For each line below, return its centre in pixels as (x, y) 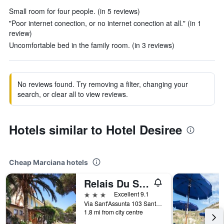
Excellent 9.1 (131, 194)
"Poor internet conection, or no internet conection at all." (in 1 (105, 23)
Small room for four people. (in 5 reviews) (74, 11)
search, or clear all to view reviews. (73, 94)
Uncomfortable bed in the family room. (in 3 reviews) (92, 45)
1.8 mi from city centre (113, 212)
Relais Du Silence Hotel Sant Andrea (144, 183)
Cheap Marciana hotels (48, 162)
